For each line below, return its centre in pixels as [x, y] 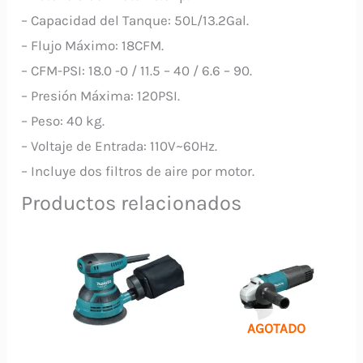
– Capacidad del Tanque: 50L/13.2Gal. [135, 20]
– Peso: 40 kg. [63, 120]
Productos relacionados [132, 203]
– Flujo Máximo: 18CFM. [93, 45]
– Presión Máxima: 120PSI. [101, 95]
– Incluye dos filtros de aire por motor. [138, 171]
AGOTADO [276, 328]
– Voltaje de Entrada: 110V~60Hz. [120, 145]
